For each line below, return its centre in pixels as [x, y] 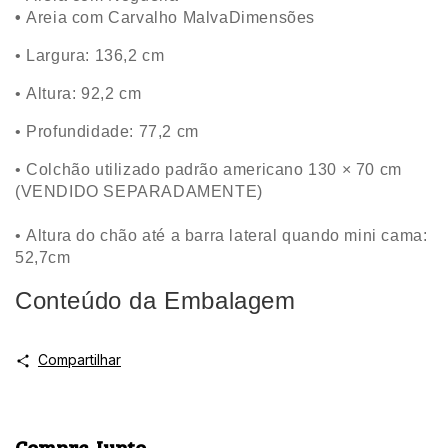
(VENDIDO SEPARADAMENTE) [139, 192]
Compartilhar [79, 359]
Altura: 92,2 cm [84, 94]
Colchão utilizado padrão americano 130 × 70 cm [214, 170]
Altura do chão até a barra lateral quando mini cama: [227, 236]
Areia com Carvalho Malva [125, 18]
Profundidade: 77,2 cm [112, 132]
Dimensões [272, 18]
